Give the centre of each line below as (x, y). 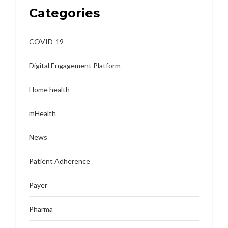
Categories (64, 13)
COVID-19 (46, 42)
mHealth (42, 113)
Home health (49, 90)
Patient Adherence (60, 161)
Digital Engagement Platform (75, 66)
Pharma (41, 209)
